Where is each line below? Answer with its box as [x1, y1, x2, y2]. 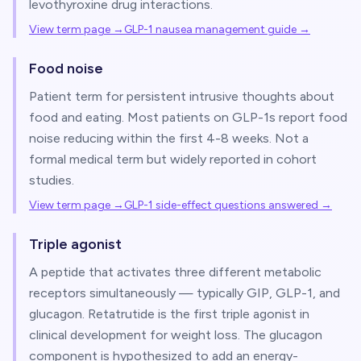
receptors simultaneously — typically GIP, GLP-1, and [29, 285, 340, 301]
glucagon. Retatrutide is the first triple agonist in [29, 306, 309, 322]
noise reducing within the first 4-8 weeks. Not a [29, 131, 309, 146]
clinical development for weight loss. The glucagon [29, 327, 322, 342]
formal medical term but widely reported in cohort [29, 151, 317, 167]
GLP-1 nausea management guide [124, 23, 297, 36]
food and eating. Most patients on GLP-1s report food [29, 110, 347, 125]
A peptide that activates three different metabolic [29, 264, 322, 280]
